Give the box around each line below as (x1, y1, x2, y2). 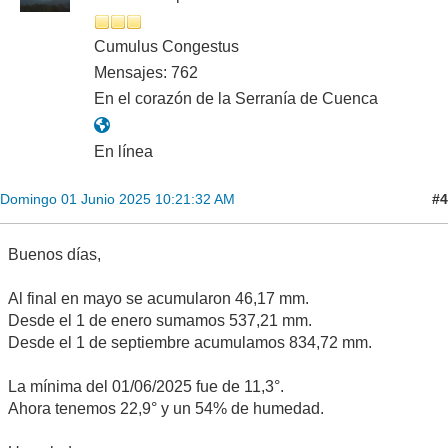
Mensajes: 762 (94, 64, 198, 82)
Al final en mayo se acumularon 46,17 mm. (8, 290, 309, 308)
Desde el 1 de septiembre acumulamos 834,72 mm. (8, 334, 372, 352)
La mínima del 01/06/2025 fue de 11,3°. (8, 378, 284, 396)
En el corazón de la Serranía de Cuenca (94, 90, 378, 108)
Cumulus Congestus (94, 38, 239, 56)
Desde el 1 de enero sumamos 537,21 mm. (8, 312, 312, 330)
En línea (94, 143, 153, 161)
